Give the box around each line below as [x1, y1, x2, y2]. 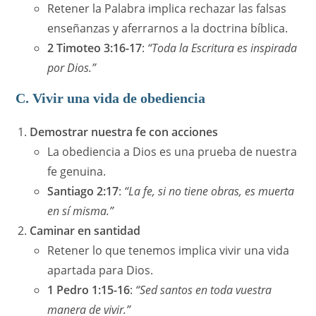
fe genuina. [47, 164, 107, 180]
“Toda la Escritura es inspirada [147, 40, 298, 56]
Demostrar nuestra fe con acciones [30, 124, 219, 140]
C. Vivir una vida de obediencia [16, 90, 206, 107]
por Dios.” [47, 60, 97, 76]
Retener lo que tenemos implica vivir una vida [47, 243, 290, 259]
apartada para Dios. [47, 262, 154, 279]
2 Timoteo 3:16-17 [47, 40, 142, 56]
